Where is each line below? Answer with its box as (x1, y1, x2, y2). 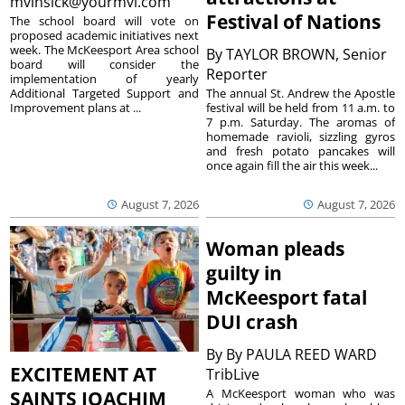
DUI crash (206, 308, 299, 334)
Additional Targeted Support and (10, 85, 199, 101)
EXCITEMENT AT (10, 361, 157, 387)
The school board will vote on (10, 13, 199, 29)
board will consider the (10, 56, 199, 72)
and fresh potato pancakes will (206, 142, 395, 159)
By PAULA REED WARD (226, 344, 378, 364)
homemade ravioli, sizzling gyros (206, 127, 395, 145)
